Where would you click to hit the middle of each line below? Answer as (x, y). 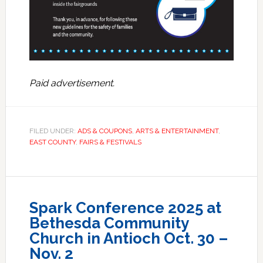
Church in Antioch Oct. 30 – (128, 238)
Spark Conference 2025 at (125, 208)
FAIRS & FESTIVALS (110, 142)
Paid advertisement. (72, 83)
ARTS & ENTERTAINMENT (177, 131)
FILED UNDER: (53, 131)
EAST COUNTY (52, 142)
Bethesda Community (109, 223)
